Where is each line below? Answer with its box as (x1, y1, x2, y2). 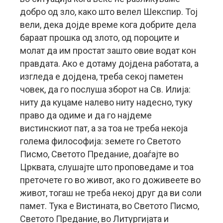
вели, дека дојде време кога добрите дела (20, 19, 196, 30)
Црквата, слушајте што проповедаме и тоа (20, 162, 194, 172)
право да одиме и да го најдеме (20, 110, 152, 120)
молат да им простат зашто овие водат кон (20, 45, 196, 56)
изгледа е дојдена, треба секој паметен (20, 71, 183, 82)
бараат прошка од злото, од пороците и (20, 32, 179, 43)
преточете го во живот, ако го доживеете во (20, 175, 201, 185)
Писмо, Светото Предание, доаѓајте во (20, 149, 179, 159)
